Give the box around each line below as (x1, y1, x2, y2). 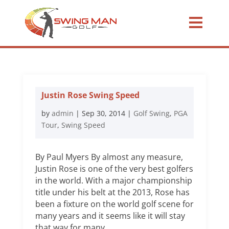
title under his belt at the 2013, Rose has (35, 187, 190, 198)
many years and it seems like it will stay (35, 210, 185, 221)
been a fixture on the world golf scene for (35, 198, 194, 210)
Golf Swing (133, 108, 170, 118)
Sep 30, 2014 (81, 108, 125, 118)
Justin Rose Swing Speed (41, 89, 140, 101)
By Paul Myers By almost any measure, (35, 151, 183, 163)
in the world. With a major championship (35, 175, 192, 186)
